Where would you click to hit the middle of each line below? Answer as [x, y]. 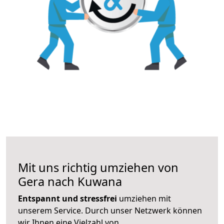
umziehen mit [144, 198]
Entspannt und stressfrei [67, 198]
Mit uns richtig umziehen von [98, 167]
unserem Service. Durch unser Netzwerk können [110, 210]
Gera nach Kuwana [70, 181]
